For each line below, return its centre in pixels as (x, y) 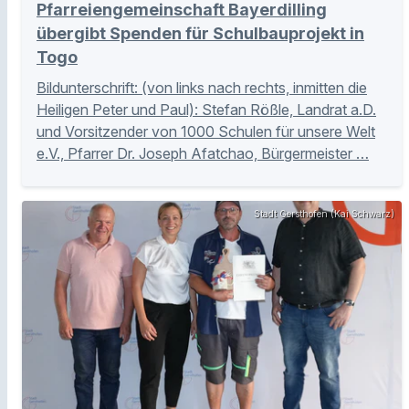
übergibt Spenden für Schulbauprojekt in (200, 34)
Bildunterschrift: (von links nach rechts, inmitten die (202, 88)
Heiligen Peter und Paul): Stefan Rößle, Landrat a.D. (206, 110)
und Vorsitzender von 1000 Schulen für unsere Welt (206, 132)
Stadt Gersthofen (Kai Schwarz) (324, 214)
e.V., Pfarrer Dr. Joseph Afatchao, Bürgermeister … (203, 154)
